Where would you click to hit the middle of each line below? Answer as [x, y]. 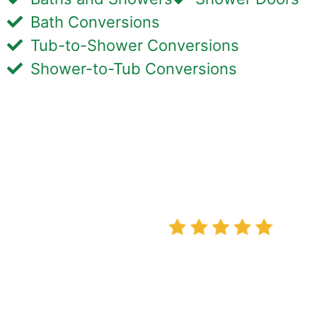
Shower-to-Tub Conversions [133, 68]
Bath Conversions [95, 22]
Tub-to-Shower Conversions [134, 45]
